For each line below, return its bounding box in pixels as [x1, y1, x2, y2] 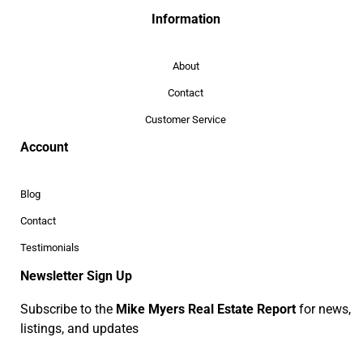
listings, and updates [20, 320, 139, 336]
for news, [296, 301, 351, 317]
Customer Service [145, 113, 226, 126]
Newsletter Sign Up [20, 267, 132, 284]
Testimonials [20, 241, 79, 254]
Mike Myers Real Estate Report [116, 301, 296, 317]
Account [20, 139, 68, 155]
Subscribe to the [20, 301, 116, 317]
